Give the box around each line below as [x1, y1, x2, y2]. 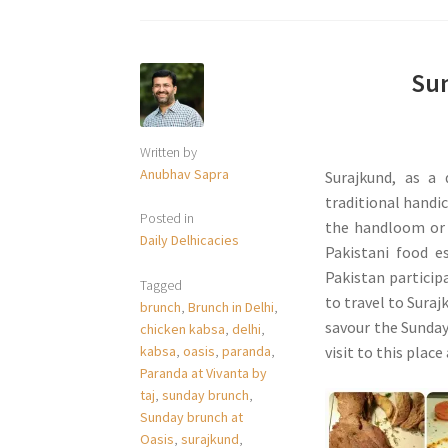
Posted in [140, 209, 195, 228]
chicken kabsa [140, 319, 226, 338]
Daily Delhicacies [140, 231, 240, 250]
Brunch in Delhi [188, 297, 275, 316]
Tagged [140, 275, 183, 294]
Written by [140, 142, 198, 161]
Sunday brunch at [140, 407, 244, 426]
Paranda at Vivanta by [140, 363, 268, 382]
